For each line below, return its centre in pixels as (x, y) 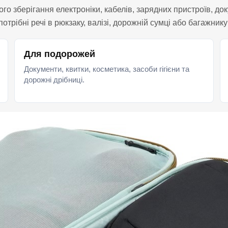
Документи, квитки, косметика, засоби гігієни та (107, 69)
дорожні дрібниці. (54, 80)
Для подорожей (60, 54)
